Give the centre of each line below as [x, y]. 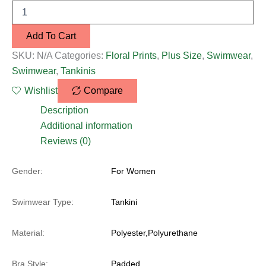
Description [64, 110]
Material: [28, 232]
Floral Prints [131, 55]
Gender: [27, 171]
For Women [132, 171]
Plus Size [182, 55]
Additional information [86, 125]
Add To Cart [51, 36]
